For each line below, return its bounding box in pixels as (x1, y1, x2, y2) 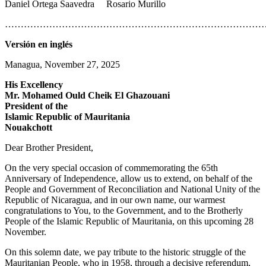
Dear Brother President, (5, 142, 93, 153)
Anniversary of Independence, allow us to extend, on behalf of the (5, 173, 252, 183)
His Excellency (5, 79, 65, 90)
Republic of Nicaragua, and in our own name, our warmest (5, 194, 225, 205)
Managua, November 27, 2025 (5, 59, 120, 69)
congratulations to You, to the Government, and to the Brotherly (5, 205, 243, 216)
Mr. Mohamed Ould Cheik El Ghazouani (5, 90, 170, 100)
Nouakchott (5, 122, 52, 132)
